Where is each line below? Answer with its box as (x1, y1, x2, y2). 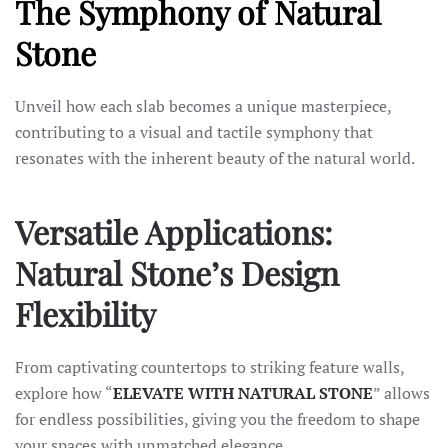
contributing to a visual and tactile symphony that (15, 121, 373, 143)
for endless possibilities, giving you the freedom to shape (15, 408, 420, 430)
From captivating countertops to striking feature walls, (15, 356, 404, 378)
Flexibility (15, 292, 156, 335)
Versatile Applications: (15, 210, 333, 253)
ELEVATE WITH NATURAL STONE (113, 382, 373, 404)
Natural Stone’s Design (15, 251, 339, 294)
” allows (373, 382, 430, 404)
